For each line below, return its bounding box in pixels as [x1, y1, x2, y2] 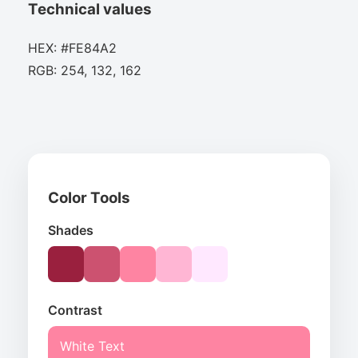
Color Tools [48, 189, 130, 208]
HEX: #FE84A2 [28, 40, 117, 57]
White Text [60, 337, 125, 354]
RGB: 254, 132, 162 [28, 62, 141, 79]
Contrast [48, 301, 102, 318]
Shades [48, 221, 93, 238]
